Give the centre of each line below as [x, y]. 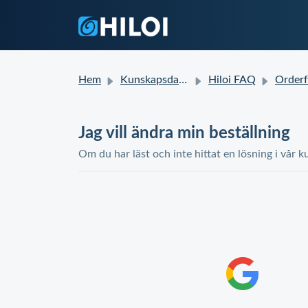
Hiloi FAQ [232, 80]
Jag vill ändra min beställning [184, 133]
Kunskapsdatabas [150, 80]
